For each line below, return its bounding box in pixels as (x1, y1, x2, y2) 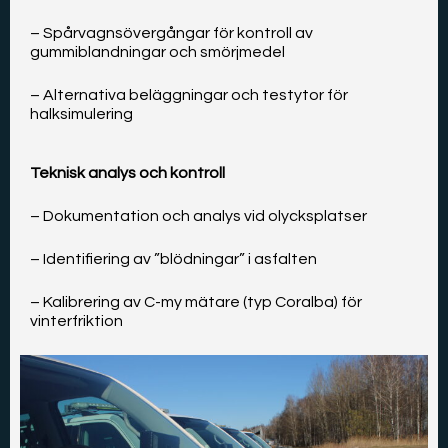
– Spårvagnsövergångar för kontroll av (30, 25, 313, 42)
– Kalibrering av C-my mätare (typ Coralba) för (30, 294, 362, 311)
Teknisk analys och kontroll (30, 165, 225, 182)
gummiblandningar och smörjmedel (30, 44, 285, 61)
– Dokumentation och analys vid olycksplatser (30, 208, 367, 225)
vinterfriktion (30, 313, 123, 330)
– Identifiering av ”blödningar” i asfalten (30, 251, 317, 268)
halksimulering (30, 106, 133, 123)
